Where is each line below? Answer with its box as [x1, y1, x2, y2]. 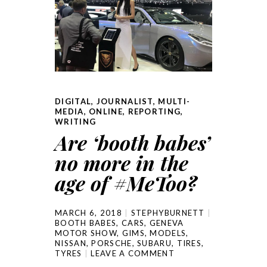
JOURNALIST [96, 97, 153, 107]
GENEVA [149, 218, 184, 228]
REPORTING [128, 107, 181, 117]
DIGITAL [55, 97, 92, 107]
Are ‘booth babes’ [55, 129, 210, 157]
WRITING [55, 117, 97, 127]
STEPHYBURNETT [131, 208, 205, 218]
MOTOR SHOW [55, 228, 117, 238]
